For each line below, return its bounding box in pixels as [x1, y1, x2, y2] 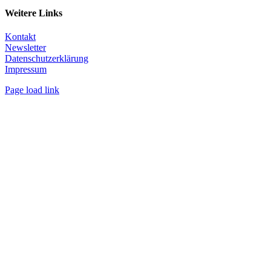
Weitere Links [5, 7, 62, 18]
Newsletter [5, 42, 46, 53]
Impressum [5, 64, 47, 74]
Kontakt [5, 31, 36, 42]
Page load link [5, 84, 59, 95]
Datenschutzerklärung [5, 53, 88, 64]
